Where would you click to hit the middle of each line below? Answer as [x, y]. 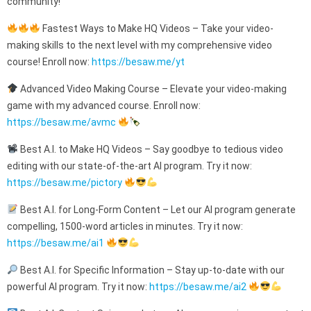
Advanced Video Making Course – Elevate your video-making [152, 89]
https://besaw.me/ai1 [56, 243]
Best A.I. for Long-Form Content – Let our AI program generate [157, 210]
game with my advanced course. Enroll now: [104, 106]
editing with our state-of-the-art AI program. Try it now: [129, 166]
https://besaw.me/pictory [65, 183]
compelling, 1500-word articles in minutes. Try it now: [125, 226]
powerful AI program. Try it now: [78, 287]
